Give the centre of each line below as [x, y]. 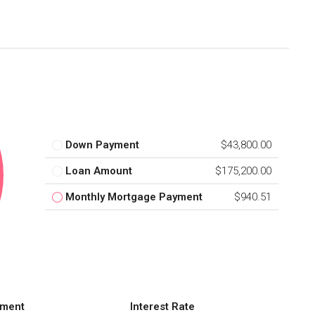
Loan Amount [99, 171]
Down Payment [102, 145]
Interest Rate [163, 306]
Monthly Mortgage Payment [134, 197]
